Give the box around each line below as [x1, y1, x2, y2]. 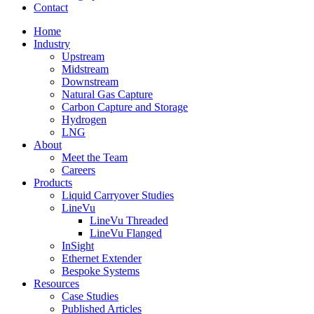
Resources [34, 278, 79, 289]
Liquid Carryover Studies [62, 189, 174, 201]
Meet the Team [62, 151, 128, 163]
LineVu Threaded [90, 214, 168, 226]
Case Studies [62, 290, 118, 302]
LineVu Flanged [90, 227, 162, 239]
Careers [62, 164, 95, 176]
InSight [62, 240, 94, 252]
